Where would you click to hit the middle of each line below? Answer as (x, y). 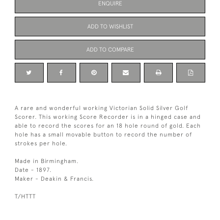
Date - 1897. (33, 170)
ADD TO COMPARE (110, 49)
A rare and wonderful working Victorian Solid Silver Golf (101, 108)
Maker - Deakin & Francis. (54, 179)
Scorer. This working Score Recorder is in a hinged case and (108, 117)
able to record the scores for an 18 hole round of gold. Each (108, 125)
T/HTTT (25, 196)
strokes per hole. (41, 143)
